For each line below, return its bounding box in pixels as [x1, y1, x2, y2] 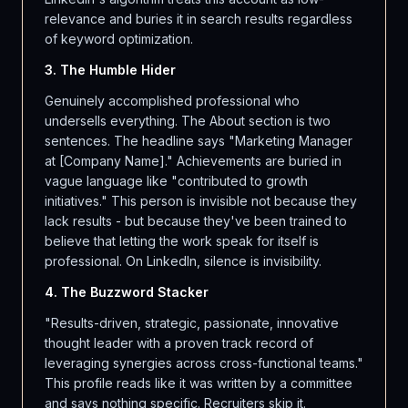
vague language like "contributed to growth [45, 173, 308, 189]
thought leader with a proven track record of [45, 335, 313, 351]
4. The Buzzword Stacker [45, 284, 209, 300]
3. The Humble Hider [45, 62, 176, 77]
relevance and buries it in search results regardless [45, 11, 352, 26]
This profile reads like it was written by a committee [45, 375, 352, 391]
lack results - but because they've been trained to [45, 213, 347, 229]
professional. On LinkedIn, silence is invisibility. [45, 253, 321, 269]
